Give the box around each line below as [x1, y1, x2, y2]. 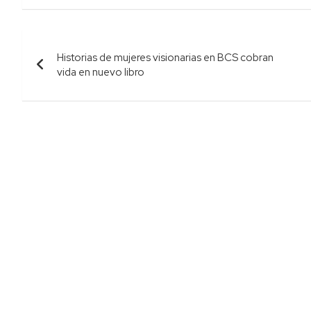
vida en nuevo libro [57, 65, 144, 79]
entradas [22, 81, 109, 119]
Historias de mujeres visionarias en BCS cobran [57, 50, 274, 65]
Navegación [22, 24, 140, 62]
